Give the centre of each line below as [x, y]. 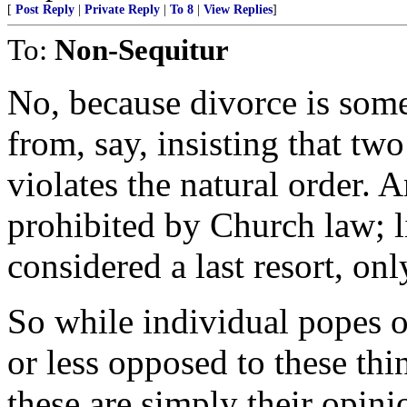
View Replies [238, 10]
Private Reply [122, 10]
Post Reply [45, 10]
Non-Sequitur [142, 50]
